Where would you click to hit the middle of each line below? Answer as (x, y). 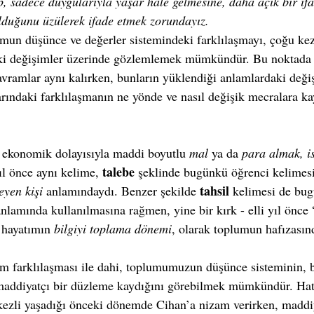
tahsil (214, 191)
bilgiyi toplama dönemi (113, 228)
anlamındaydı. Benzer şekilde (121, 191)
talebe (118, 172)
